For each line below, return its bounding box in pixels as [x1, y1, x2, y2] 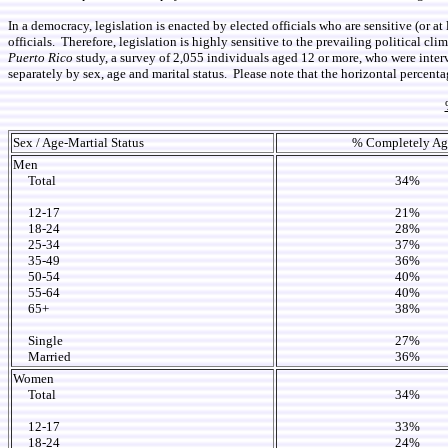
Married [13, 349, 74, 364]
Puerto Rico [8, 50, 73, 65]
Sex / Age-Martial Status [13, 135, 144, 150]
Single [13, 333, 63, 348]
